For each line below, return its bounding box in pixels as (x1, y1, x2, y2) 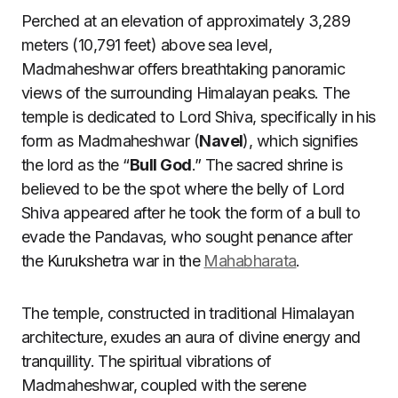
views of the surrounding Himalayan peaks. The (21, 84, 350, 102)
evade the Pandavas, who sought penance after (21, 227, 353, 246)
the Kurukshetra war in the (21, 251, 204, 270)
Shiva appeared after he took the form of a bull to (21, 203, 360, 222)
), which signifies (243, 131, 358, 150)
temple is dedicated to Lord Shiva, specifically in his (21, 107, 376, 126)
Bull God (129, 155, 192, 174)
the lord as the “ (21, 155, 130, 174)
